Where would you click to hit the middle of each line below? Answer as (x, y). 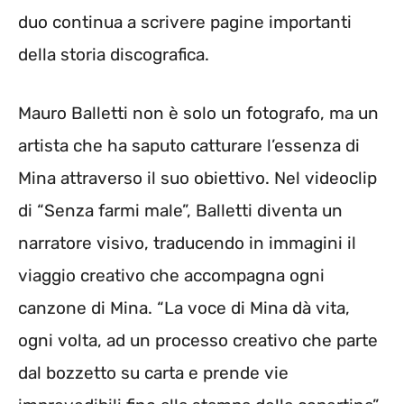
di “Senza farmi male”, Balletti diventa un (180, 210)
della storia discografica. (114, 55)
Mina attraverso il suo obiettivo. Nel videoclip (197, 178)
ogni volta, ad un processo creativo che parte (198, 340)
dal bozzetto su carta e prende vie (153, 372)
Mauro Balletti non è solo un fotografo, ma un (198, 113)
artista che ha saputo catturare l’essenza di (189, 145)
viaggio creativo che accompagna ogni (171, 275)
